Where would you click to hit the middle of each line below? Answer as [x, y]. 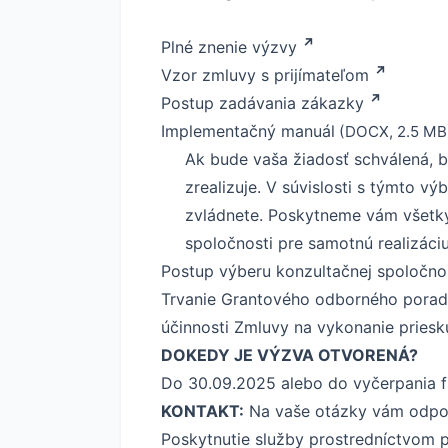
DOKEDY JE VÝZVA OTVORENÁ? [289, 354]
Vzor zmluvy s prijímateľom [265, 74]
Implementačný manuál [248, 130]
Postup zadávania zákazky [262, 102]
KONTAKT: [202, 410]
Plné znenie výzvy [229, 46]
